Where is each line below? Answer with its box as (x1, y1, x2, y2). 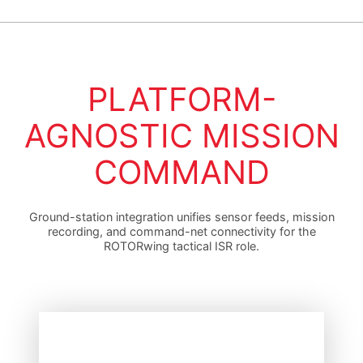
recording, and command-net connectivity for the (47, 224, 316, 238)
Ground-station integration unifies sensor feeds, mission (28, 209, 335, 224)
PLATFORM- (87, 79, 276, 119)
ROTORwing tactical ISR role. (104, 238, 259, 253)
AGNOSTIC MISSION (23, 115, 340, 156)
